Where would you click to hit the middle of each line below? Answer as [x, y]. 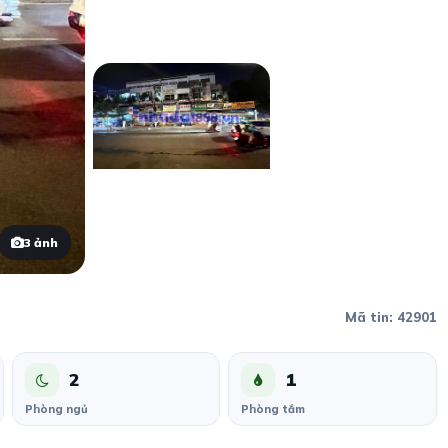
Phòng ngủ [56, 409]
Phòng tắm [273, 409]
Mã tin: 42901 [390, 317]
